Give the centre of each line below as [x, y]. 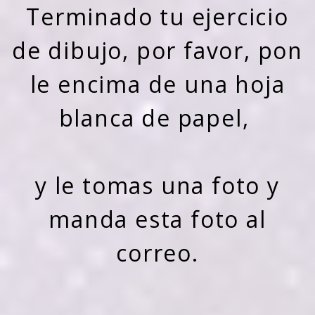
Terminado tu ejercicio [157, 17]
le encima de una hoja [157, 84]
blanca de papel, [157, 118]
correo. [157, 253]
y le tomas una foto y [157, 186]
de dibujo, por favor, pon [157, 51]
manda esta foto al [157, 219]
